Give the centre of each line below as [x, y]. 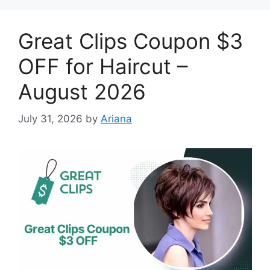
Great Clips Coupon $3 [130, 41]
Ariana [116, 118]
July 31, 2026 [50, 118]
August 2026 [82, 92]
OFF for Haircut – [103, 67]
